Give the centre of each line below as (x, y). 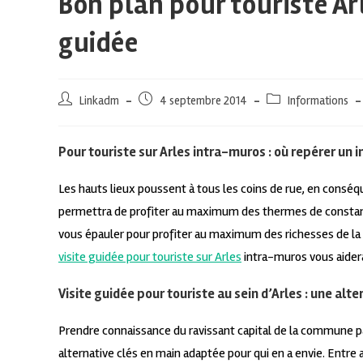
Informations (318, 101)
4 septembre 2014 (203, 101)
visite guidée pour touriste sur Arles (150, 257)
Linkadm (99, 101)
